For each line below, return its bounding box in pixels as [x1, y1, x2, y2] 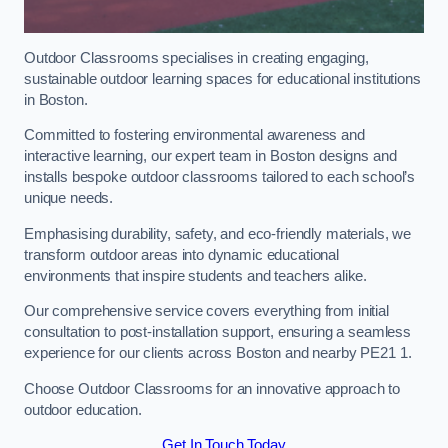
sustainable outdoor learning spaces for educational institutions [24, 70, 421, 87]
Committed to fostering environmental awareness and [24, 127, 365, 144]
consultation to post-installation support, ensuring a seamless [24, 324, 411, 341]
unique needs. [24, 190, 114, 207]
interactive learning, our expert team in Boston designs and [24, 148, 397, 165]
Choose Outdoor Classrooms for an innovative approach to [24, 380, 401, 397]
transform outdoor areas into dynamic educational [24, 246, 340, 263]
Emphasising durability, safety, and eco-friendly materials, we [24, 225, 411, 242]
